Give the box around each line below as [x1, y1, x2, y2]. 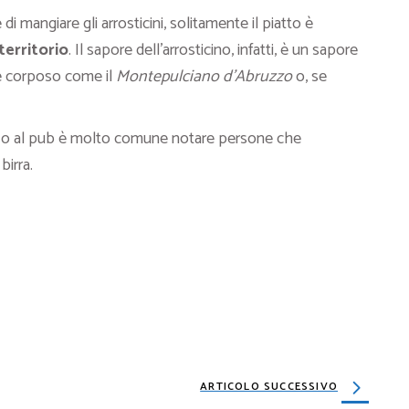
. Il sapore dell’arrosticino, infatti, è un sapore [68, 37, 358, 64]
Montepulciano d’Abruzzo [112, 63, 292, 90]
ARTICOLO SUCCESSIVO [200, 378, 338, 395]
